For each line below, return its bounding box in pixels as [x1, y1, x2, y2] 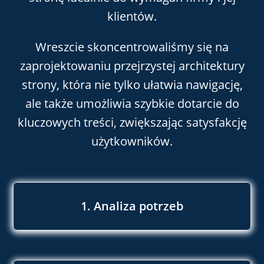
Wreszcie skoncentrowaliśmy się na [35, 39, 229, 55]
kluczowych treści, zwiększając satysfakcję [17, 114, 247, 131]
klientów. [107, 8, 157, 25]
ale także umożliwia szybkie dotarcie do [25, 95, 239, 112]
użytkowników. [91, 133, 173, 150]
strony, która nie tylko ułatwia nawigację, [21, 77, 243, 93]
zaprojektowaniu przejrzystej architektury [19, 58, 245, 74]
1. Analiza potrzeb [81, 197, 183, 214]
